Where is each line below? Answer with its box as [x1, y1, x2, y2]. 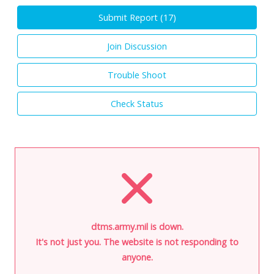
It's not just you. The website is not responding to [35, 235, 239, 248]
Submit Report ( [98, 11, 163, 23]
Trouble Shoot [108, 68, 166, 81]
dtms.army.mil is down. [91, 220, 183, 232]
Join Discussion [107, 40, 167, 52]
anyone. [121, 251, 153, 263]
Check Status [111, 97, 163, 109]
